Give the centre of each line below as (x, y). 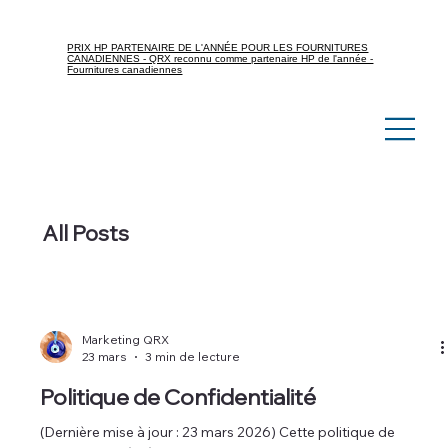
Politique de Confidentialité (178, 397)
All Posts (86, 233)
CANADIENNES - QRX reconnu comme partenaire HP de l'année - (220, 58)
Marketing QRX (126, 340)
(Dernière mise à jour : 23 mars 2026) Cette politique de (218, 432)
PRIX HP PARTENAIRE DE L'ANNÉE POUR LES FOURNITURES (218, 47)
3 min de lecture (193, 357)
